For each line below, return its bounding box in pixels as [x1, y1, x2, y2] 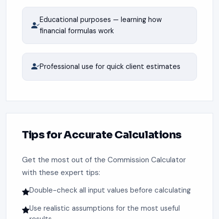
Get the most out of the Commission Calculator [22, 154, 186, 165]
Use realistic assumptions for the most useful [29, 203, 180, 214]
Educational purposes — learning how [39, 15, 162, 24]
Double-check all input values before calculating [29, 185, 191, 195]
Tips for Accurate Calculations [22, 128, 182, 142]
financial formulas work [39, 26, 114, 35]
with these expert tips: [22, 167, 100, 177]
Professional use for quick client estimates [39, 62, 180, 71]
